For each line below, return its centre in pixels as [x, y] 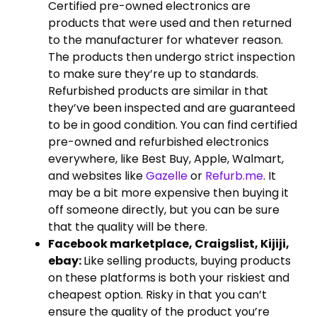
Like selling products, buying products [187, 260]
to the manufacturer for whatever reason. [166, 40]
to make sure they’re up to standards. [153, 74]
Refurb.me [234, 175]
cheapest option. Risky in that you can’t [157, 294]
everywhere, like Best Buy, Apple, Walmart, [166, 158]
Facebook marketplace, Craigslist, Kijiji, [169, 243]
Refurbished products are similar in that [158, 91]
